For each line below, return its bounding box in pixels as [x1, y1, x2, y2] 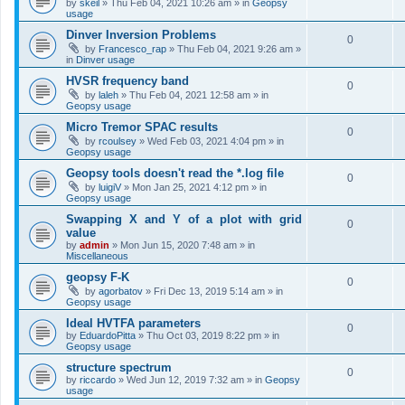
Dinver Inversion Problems [66, 28, 216, 42]
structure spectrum [66, 361, 172, 374]
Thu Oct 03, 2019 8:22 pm [146, 330, 261, 341]
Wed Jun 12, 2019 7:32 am [127, 374, 244, 385]
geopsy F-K [66, 270, 129, 284]
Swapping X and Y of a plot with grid [66, 212, 302, 226]
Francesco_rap [99, 43, 166, 54]
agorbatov [99, 286, 143, 297]
